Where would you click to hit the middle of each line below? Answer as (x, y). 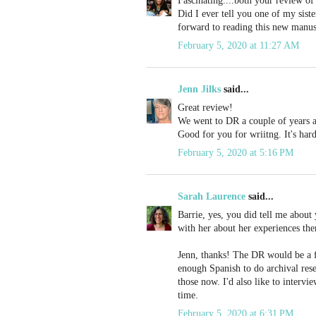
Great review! (205, 107)
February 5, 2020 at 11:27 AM (238, 45)
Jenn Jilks (199, 89)
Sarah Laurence (212, 196)
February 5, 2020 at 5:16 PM (236, 152)
